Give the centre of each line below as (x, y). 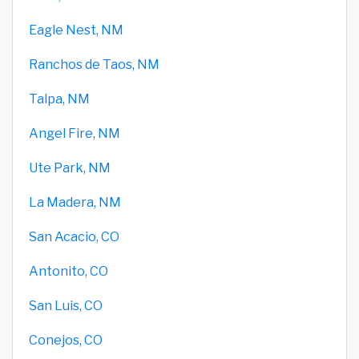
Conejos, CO (66, 340)
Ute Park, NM (70, 167)
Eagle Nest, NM (76, 30)
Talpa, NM (59, 99)
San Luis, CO (66, 305)
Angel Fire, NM (75, 133)
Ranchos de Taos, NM (94, 64)
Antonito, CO (69, 271)
